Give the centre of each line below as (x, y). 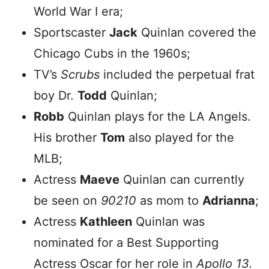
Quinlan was (168, 222)
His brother (67, 138)
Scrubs (80, 74)
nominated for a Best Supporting (126, 243)
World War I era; (78, 11)
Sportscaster (71, 32)
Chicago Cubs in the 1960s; (112, 53)
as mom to (169, 201)
